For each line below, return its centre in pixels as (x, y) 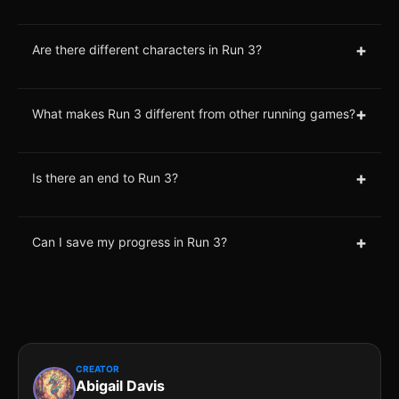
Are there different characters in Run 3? (147, 50)
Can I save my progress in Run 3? (130, 242)
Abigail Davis (120, 385)
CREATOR (98, 368)
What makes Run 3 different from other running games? (194, 114)
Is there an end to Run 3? (105, 178)
